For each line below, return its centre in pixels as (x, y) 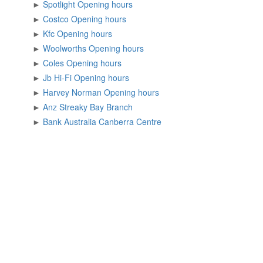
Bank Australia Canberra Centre (113, 122)
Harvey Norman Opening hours (149, 92)
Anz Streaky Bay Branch (96, 107)
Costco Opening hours (116, 19)
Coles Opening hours (111, 63)
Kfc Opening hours (102, 33)
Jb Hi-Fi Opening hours (119, 77)
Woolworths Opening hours (133, 48)
